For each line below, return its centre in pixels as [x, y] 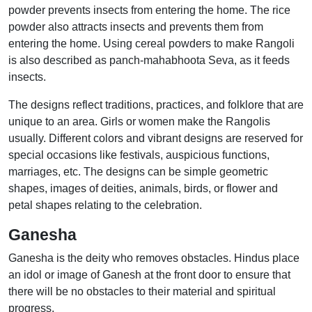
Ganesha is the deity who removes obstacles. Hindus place [154, 258]
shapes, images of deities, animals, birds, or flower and [143, 188]
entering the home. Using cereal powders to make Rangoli [151, 44]
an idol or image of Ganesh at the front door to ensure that [149, 275]
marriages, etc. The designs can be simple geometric [138, 172]
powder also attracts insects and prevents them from [136, 27]
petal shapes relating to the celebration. [105, 205]
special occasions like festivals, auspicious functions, [139, 155]
